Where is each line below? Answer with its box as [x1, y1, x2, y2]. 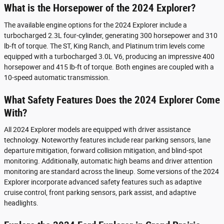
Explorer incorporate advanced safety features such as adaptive [4, 178, 201, 186]
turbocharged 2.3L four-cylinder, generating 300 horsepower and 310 [4, 31, 217, 39]
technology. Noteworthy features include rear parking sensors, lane [4, 136, 210, 144]
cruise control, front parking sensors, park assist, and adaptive [4, 188, 196, 197]
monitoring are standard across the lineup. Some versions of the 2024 [4, 167, 219, 176]
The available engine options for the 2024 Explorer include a [4, 20, 187, 29]
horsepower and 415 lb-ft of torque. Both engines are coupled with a [4, 62, 214, 71]
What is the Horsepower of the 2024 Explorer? [4, 2, 195, 14]
